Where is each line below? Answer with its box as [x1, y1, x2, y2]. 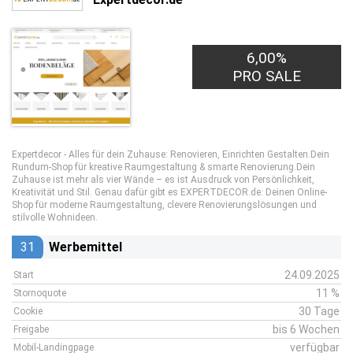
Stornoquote [13, 288, 66, 299]
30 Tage [299, 305, 340, 318]
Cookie [13, 306, 43, 317]
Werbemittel [49, 240, 122, 255]
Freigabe [13, 324, 49, 335]
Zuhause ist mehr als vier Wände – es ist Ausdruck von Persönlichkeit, [12, 174, 314, 185]
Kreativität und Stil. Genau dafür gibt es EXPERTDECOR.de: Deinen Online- [12, 187, 327, 198]
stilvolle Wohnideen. [12, 212, 98, 223]
